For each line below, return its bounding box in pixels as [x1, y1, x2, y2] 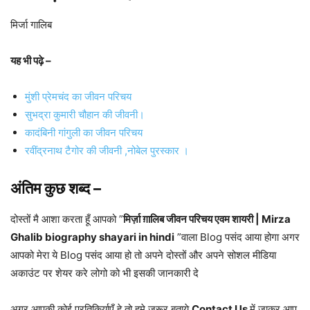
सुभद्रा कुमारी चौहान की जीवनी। [25, 108, 145, 122]
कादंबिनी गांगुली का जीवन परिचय [25, 126, 143, 140]
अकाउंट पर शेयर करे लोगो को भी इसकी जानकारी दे [10, 266, 199, 280]
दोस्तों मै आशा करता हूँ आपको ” [10, 212, 123, 226]
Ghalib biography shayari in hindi [10, 230, 174, 244]
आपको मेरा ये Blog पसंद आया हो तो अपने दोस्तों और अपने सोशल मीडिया [10, 248, 276, 262]
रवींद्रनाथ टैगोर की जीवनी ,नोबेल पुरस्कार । [25, 144, 189, 158]
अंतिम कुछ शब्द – [10, 179, 101, 198]
